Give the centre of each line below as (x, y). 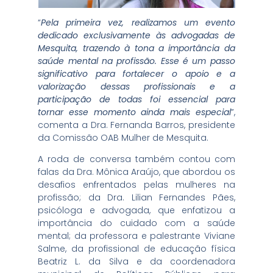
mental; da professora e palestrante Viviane (136, 236)
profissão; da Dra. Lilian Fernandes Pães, (136, 198)
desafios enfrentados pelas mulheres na (136, 185)
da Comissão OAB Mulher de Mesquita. (123, 137)
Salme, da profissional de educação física (136, 249)
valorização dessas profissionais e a (136, 86)
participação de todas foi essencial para (136, 99)
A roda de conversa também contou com (136, 159)
